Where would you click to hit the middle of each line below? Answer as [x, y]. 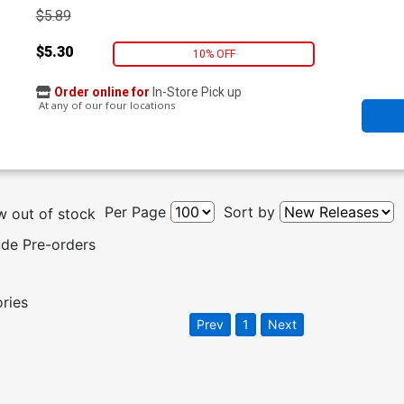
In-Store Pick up [195, 92]
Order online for [101, 92]
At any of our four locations [105, 106]
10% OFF [214, 54]
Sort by [249, 212]
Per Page [135, 212]
